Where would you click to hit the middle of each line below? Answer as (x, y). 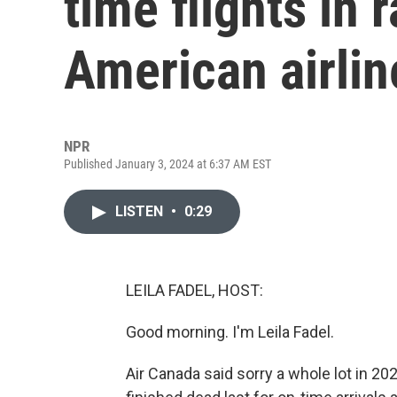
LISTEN (141, 211)
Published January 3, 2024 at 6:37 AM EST (167, 164)
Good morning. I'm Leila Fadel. (230, 332)
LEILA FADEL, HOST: (195, 290)
